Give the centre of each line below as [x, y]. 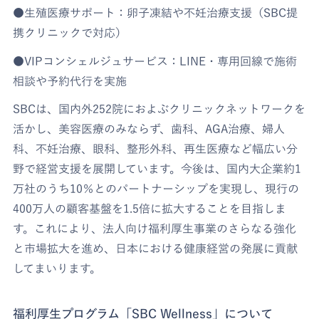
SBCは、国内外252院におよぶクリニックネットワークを [159, 109]
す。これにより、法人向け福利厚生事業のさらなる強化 [155, 229]
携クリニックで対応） [70, 33]
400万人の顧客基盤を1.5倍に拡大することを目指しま [150, 209]
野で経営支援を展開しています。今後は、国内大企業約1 [157, 169]
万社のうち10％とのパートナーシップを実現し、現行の [156, 189]
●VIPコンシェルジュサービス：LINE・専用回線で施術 [155, 61]
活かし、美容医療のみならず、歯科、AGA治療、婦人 [149, 129]
